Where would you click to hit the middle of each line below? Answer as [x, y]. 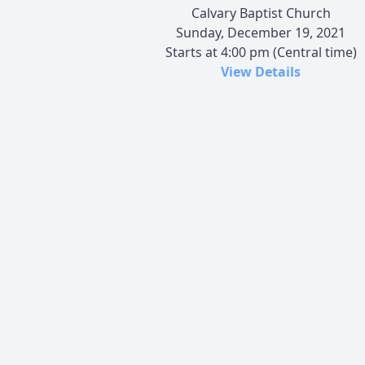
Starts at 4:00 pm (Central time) [261, 52]
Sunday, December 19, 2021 [261, 32]
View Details [261, 71]
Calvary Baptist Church [261, 13]
